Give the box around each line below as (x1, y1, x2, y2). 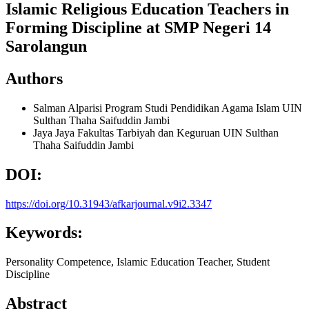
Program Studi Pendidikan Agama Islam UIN (105, 101, 302, 114)
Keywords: (6, 223, 83, 242)
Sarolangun (6, 37, 87, 55)
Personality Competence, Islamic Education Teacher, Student (6, 256, 270, 268)
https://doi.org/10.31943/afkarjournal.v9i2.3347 (6, 197, 212, 210)
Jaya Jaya (33, 126, 77, 139)
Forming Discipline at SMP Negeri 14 (6, 18, 271, 37)
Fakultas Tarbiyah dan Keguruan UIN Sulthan (77, 126, 279, 139)
